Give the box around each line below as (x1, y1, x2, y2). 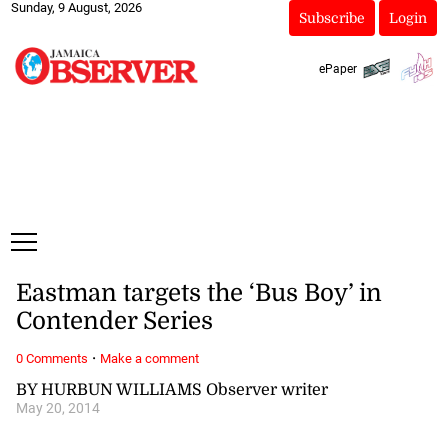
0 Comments (15, 350, 88, 366)
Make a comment (99, 350, 199, 366)
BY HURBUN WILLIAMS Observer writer (15, 380, 328, 399)
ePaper (318, 61, 357, 76)
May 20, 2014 (15, 399, 100, 417)
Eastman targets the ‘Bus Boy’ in (15, 279, 382, 308)
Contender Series (15, 307, 213, 336)
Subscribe (298, 10, 365, 26)
